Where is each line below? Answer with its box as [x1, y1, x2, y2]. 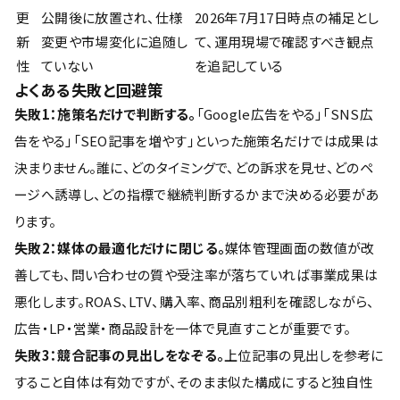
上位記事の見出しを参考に [224, 346, 384, 364]
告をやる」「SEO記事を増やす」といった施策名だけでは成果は [14, 131, 379, 150]
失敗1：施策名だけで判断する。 [14, 104, 196, 123]
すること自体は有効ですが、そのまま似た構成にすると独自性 [14, 372, 373, 391]
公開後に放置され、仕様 [41, 8, 183, 27]
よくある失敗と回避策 [14, 79, 163, 101]
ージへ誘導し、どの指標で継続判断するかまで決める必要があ [14, 185, 379, 204]
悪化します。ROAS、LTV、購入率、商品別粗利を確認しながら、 [14, 292, 375, 311]
